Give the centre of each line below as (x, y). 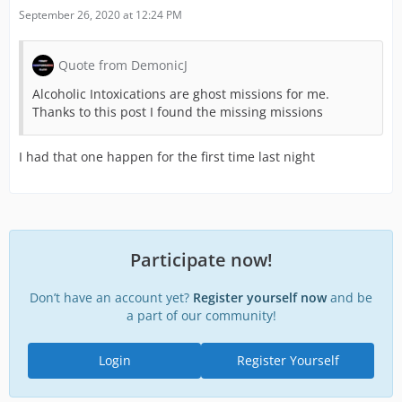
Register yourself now (260, 298)
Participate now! (201, 260)
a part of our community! (201, 316)
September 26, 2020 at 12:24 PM (100, 15)
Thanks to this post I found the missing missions (178, 112)
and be (350, 298)
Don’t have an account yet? (111, 298)
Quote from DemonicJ (123, 66)
